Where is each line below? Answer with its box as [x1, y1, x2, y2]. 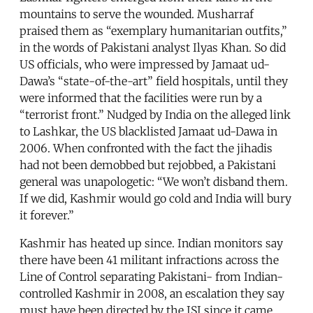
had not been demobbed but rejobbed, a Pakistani [20, 158, 276, 173]
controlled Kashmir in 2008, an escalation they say [20, 286, 284, 301]
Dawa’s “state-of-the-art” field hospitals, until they [20, 74, 288, 89]
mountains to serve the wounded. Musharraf [20, 7, 254, 22]
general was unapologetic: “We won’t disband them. [20, 175, 288, 189]
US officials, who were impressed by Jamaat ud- [20, 57, 270, 72]
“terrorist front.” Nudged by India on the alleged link [20, 108, 291, 122]
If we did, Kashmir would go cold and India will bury [20, 191, 291, 206]
